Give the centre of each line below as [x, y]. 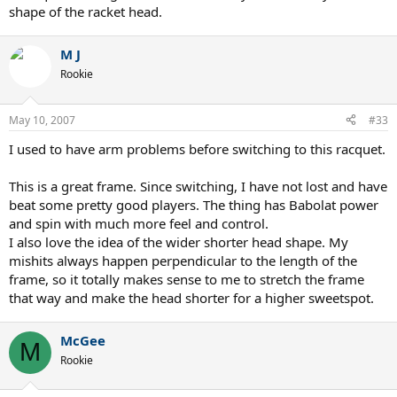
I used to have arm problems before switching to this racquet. [197, 148]
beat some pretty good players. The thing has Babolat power [194, 204]
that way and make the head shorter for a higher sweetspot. [191, 297]
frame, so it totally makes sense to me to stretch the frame [187, 279]
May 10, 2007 [42, 120]
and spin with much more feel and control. [139, 223]
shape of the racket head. [86, 12]
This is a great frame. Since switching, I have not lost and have [198, 186]
